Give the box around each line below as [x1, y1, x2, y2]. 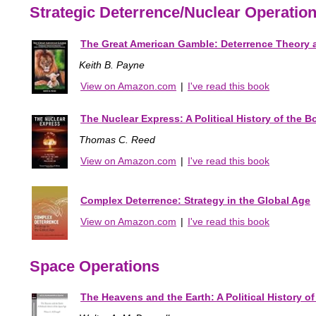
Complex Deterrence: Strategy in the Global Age [80, 194, 310, 206]
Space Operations [30, 257, 159, 275]
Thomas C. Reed [79, 133, 155, 145]
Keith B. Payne [79, 59, 145, 71]
